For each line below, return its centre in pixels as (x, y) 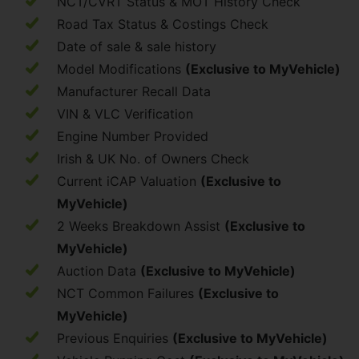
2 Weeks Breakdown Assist (141, 226)
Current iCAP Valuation (129, 181)
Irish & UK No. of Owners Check (153, 159)
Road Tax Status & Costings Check (163, 24)
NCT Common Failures (127, 293)
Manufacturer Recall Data (134, 91)
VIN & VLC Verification (125, 114)
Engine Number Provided (133, 136)
